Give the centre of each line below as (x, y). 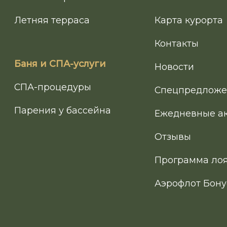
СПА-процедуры (53, 87)
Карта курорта (189, 20)
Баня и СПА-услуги (60, 64)
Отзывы (173, 137)
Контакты (177, 44)
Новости (175, 67)
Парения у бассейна (63, 110)
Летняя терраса (52, 20)
